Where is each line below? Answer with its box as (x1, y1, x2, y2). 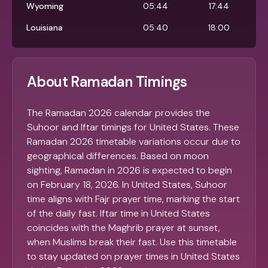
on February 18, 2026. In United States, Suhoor (27, 178, 227, 191)
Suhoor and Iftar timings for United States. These (27, 121, 239, 134)
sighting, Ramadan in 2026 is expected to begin (27, 164, 232, 177)
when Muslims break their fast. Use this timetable (27, 236, 237, 249)
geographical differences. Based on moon (27, 150, 209, 163)
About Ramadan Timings (27, 72, 187, 92)
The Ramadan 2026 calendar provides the (27, 106, 210, 120)
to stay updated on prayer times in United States (27, 250, 240, 263)
